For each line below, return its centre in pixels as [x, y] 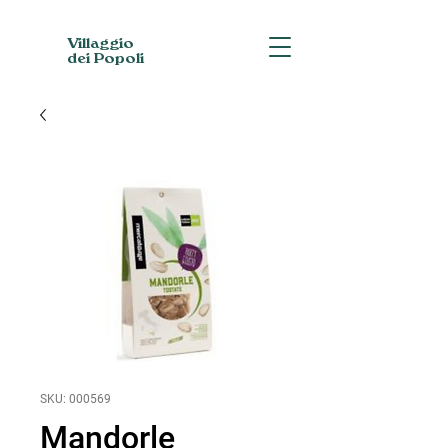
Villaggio [100, 43]
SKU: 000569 [75, 399]
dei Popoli [105, 58]
